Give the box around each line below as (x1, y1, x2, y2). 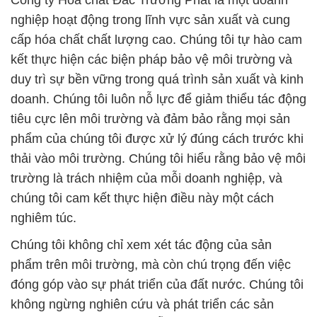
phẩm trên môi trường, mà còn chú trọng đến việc (11, 258, 291, 272)
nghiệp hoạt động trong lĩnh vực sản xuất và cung (11, 13, 290, 28)
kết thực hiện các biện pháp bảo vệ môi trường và (11, 52, 292, 67)
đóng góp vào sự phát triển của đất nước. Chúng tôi (11, 277, 304, 292)
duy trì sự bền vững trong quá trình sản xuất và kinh (11, 72, 304, 87)
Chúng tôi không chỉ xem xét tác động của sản (11, 238, 272, 253)
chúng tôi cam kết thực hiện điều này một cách (11, 191, 274, 206)
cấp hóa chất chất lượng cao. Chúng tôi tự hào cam (11, 33, 302, 47)
